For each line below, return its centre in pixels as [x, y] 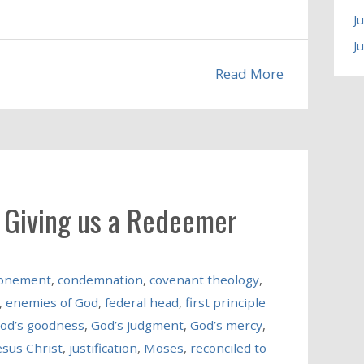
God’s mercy [226, 325]
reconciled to [228, 348]
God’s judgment [137, 325]
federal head [141, 303]
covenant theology [204, 280]
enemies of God [52, 303]
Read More [250, 73]
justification [103, 348]
